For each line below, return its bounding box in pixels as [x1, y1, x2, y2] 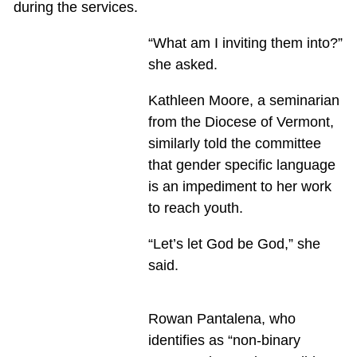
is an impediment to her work [147, 178, 331, 194]
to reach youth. [147, 199, 243, 216]
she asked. [147, 56, 218, 73]
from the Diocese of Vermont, [147, 113, 334, 130]
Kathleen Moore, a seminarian [147, 92, 339, 108]
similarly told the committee [147, 135, 321, 151]
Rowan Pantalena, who [147, 310, 296, 327]
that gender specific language [147, 156, 335, 173]
